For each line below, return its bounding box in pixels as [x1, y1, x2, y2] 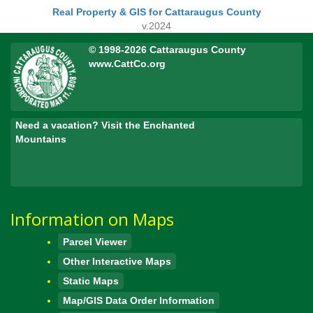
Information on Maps [10, 208, 174, 231]
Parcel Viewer [63, 235, 126, 247]
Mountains [15, 133, 66, 145]
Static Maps [63, 275, 119, 286]
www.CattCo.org [89, 58, 166, 70]
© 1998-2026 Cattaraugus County [89, 44, 246, 56]
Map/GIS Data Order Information [63, 294, 214, 306]
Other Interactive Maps [63, 255, 171, 267]
